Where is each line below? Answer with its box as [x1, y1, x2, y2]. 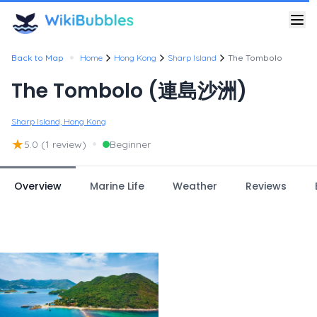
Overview [14, 179, 62, 193]
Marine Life [90, 179, 144, 193]
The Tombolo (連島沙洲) [11, 77, 247, 105]
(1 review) [41, 138, 86, 151]
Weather [173, 179, 217, 193]
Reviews [246, 179, 287, 193]
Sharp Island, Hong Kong [11, 116, 106, 127]
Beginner [110, 138, 151, 151]
